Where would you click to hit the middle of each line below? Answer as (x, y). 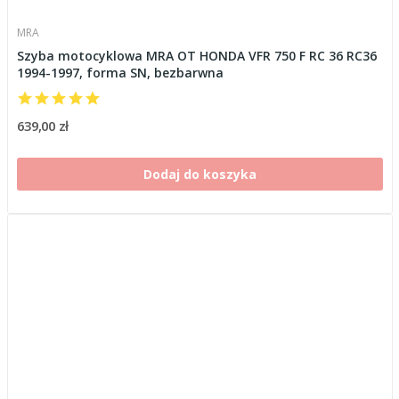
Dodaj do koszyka (199, 174)
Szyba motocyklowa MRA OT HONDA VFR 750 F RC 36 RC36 (196, 55)
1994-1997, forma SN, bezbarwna (120, 72)
